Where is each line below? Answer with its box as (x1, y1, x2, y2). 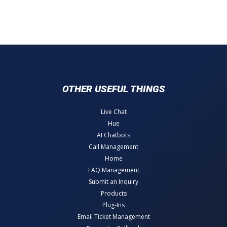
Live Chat (100, 107, 127, 117)
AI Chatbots (97, 131, 130, 140)
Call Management (89, 142, 138, 152)
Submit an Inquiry (89, 177, 138, 186)
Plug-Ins (102, 201, 125, 210)
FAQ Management (88, 166, 139, 175)
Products (100, 189, 127, 198)
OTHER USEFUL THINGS (62, 83, 165, 95)
